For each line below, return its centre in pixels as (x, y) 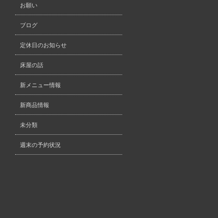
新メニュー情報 (40, 85)
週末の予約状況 (40, 145)
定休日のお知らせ (43, 45)
